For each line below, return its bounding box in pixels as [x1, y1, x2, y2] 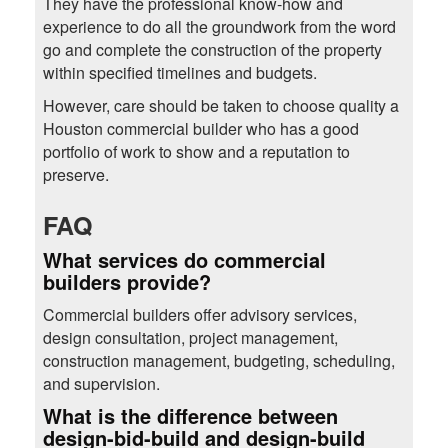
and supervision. [42, 372, 160, 396]
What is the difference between [42, 401, 338, 431]
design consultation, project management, [42, 326, 338, 350]
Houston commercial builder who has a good [42, 117, 359, 141]
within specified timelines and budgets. [42, 61, 317, 85]
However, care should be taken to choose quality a [42, 94, 399, 118]
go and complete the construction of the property [42, 38, 382, 62]
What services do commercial [42, 245, 326, 275]
